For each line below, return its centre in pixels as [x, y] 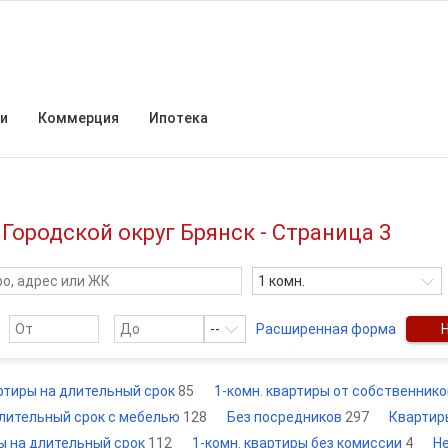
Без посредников [286, 417]
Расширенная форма [326, 329]
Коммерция [78, 118]
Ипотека [178, 118]
